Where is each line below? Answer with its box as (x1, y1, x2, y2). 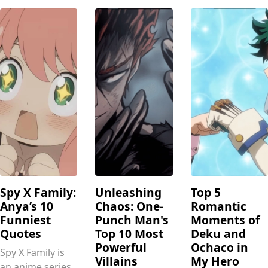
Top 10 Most (95, 226, 164, 242)
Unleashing (95, 184, 162, 201)
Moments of (190, 212, 260, 229)
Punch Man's (95, 212, 169, 229)
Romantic (190, 198, 246, 215)
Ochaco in (190, 239, 248, 256)
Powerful (95, 239, 147, 256)
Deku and (190, 226, 246, 242)
